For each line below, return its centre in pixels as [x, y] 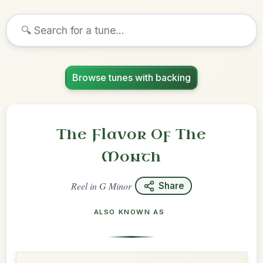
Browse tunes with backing [131, 77]
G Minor [115, 186]
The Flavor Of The [131, 134]
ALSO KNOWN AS [129, 212]
